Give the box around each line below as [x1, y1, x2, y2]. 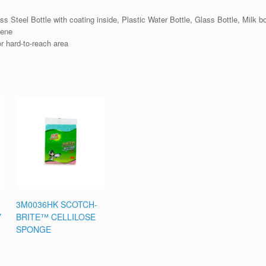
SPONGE [16, 223, 52, 236]
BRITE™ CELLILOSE [16, 211, 96, 223]
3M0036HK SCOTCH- [16, 198, 98, 211]
